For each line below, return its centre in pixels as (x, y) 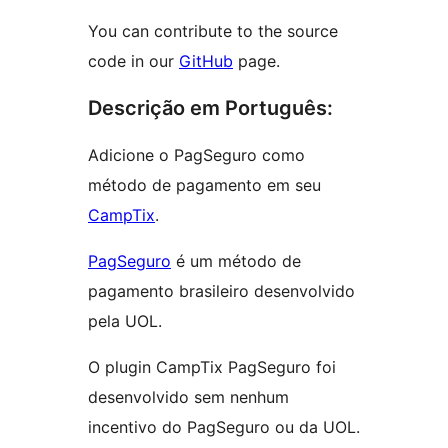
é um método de (236, 261)
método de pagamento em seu (204, 185)
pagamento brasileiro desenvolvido (221, 291)
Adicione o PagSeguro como (196, 155)
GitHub (206, 61)
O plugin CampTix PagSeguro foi (212, 367)
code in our (133, 61)
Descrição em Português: (210, 108)
